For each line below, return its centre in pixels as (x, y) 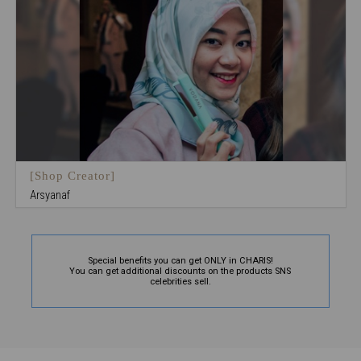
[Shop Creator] (72, 176)
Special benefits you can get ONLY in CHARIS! (180, 261)
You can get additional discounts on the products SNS (180, 272)
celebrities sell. (180, 282)
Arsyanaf (50, 195)
